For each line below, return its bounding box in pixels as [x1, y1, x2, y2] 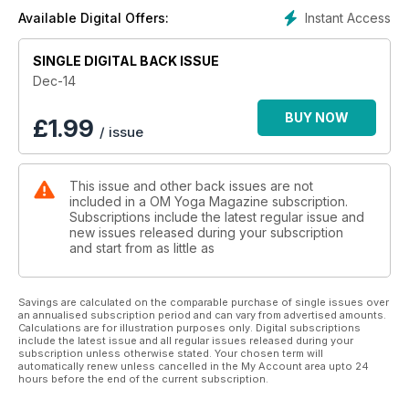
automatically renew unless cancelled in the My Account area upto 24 [18, 360, 369, 373]
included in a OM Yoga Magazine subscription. [69, 194, 348, 210]
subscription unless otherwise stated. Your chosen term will [18, 347, 323, 361]
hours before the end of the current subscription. [18, 372, 268, 386]
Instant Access [305, 10, 391, 26]
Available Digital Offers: [18, 10, 169, 26]
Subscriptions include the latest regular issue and [69, 209, 364, 225]
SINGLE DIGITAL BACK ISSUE [33, 53, 219, 69]
